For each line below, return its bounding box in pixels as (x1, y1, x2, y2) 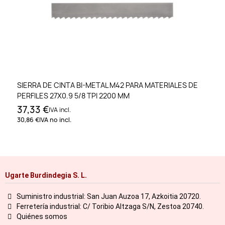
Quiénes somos (16, 212, 67, 220)
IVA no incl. (39, 116, 71, 125)
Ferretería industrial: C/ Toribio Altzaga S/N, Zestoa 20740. (16, 202, 204, 210)
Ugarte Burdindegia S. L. (5, 171, 87, 179)
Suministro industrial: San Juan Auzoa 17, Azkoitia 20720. (16, 192, 201, 200)
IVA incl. (49, 105, 71, 115)
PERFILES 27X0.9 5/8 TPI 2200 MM (17, 91, 130, 101)
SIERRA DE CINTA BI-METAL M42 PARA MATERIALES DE (17, 80, 198, 90)
